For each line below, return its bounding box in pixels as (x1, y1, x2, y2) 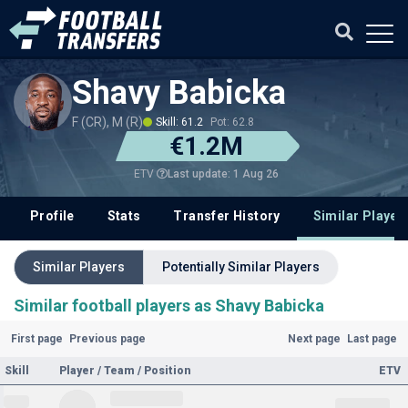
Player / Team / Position (59, 364, 191, 377)
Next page (288, 332, 342, 345)
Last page (347, 332, 398, 345)
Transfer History (173, 209, 280, 223)
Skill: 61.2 (156, 116, 203, 128)
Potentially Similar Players (162, 260, 320, 274)
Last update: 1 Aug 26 (167, 167, 279, 180)
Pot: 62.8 (210, 116, 254, 128)
